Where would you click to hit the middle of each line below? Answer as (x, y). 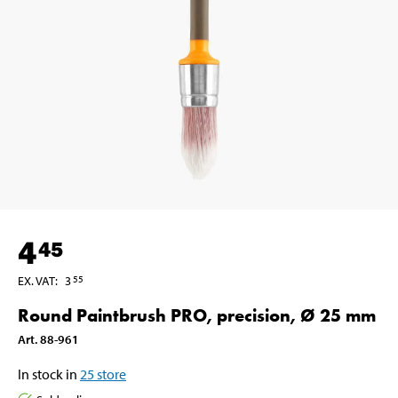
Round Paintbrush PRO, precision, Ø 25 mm (197, 315)
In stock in (48, 374)
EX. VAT (36, 280)
